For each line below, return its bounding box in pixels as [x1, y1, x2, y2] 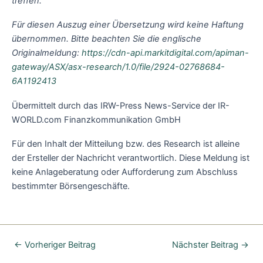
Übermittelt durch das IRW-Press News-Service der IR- [12, 100, 230, 111]
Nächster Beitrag [172, 240, 241, 251]
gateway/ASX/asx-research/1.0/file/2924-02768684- [12, 62, 225, 73]
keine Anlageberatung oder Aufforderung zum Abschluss [12, 167, 238, 178]
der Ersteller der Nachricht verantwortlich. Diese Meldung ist [12, 153, 249, 164]
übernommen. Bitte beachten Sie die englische [12, 33, 201, 45]
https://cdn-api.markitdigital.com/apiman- [82, 48, 249, 59]
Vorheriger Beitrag [22, 240, 96, 251]
